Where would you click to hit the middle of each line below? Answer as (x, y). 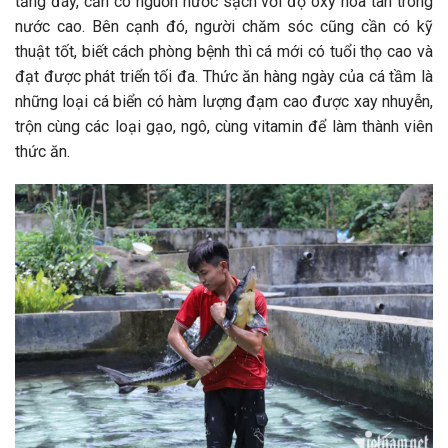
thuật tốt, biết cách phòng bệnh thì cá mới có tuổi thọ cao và (224, 51)
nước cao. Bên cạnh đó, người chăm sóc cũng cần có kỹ (224, 26)
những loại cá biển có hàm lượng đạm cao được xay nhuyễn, (224, 101)
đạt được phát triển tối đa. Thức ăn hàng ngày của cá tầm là (224, 76)
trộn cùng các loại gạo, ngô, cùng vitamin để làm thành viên (224, 126)
